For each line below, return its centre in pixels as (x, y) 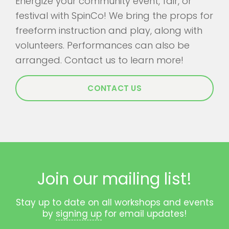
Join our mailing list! (114, 179)
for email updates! (144, 213)
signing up (79, 213)
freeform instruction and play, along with (109, 30)
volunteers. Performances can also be (102, 45)
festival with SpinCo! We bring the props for (114, 15)
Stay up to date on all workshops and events (114, 202)
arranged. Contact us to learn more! (99, 60)
